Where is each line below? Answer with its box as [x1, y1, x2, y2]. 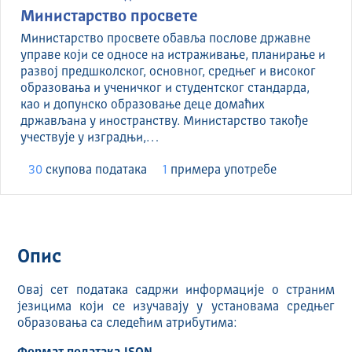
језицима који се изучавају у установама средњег [16, 301, 335, 314]
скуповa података [42, 164, 147, 178]
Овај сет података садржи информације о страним [16, 284, 335, 298]
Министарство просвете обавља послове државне [20, 33, 310, 46]
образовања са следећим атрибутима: [16, 317, 236, 331]
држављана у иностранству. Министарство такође [20, 115, 308, 129]
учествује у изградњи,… [20, 132, 159, 145]
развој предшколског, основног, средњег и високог [20, 66, 316, 79]
